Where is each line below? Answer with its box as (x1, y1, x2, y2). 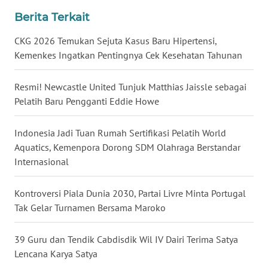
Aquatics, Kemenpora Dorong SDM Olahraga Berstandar (14, 141, 240, 154)
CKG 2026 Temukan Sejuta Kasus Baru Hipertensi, (14, 35, 217, 47)
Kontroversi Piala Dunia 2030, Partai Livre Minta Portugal (14, 187, 246, 200)
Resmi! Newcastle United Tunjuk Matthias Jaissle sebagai (14, 81, 246, 93)
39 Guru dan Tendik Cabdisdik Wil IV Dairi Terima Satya (14, 233, 238, 246)
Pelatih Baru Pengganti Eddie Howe (14, 95, 159, 108)
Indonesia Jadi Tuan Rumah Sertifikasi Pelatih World (14, 127, 226, 139)
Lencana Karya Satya (14, 248, 98, 260)
